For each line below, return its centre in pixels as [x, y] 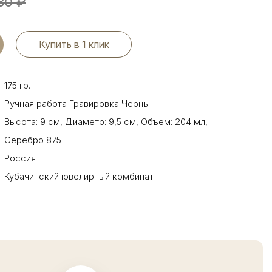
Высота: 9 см [32, 122]
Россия [20, 158]
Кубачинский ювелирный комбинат [79, 176]
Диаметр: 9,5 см [99, 122]
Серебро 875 [33, 140]
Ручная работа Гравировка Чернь [76, 104]
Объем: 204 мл [172, 122]
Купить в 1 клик [74, 44]
